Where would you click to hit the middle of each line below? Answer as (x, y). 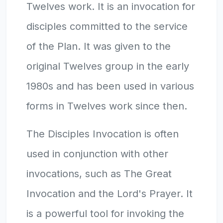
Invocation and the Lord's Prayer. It (110, 193)
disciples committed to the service (107, 26)
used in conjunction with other (97, 154)
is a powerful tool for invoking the (105, 213)
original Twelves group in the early (108, 66)
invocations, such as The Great (99, 173)
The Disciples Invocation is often (103, 134)
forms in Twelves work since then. (107, 106)
